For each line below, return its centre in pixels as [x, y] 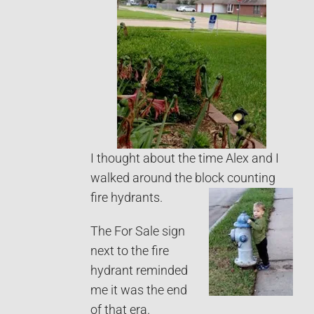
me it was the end [139, 290]
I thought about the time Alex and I [185, 158]
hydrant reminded [139, 270]
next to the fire [130, 251]
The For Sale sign [138, 231]
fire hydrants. [127, 197]
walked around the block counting [183, 178]
